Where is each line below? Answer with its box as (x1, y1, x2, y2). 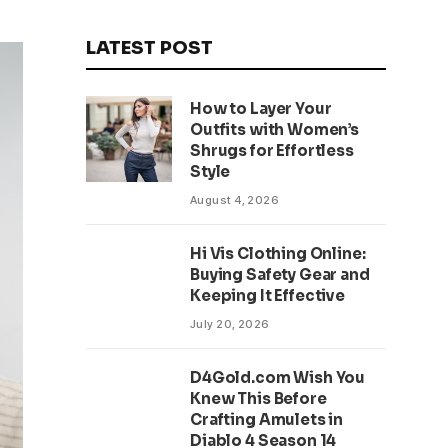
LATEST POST (86, 37, 213, 59)
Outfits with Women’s (190, 120, 360, 139)
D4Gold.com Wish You (190, 368, 366, 387)
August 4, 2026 (190, 193, 280, 207)
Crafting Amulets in (190, 410, 344, 429)
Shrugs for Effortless (190, 141, 354, 160)
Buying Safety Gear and (190, 265, 370, 284)
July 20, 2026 (190, 317, 270, 331)
